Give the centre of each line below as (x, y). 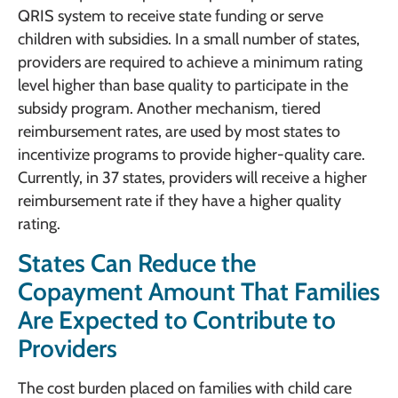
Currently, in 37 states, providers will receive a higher (192, 178)
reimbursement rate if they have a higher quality (179, 201)
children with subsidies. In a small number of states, (189, 40)
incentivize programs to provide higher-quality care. (191, 155)
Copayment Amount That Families (199, 291)
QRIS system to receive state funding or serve (171, 16)
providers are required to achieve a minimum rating (190, 63)
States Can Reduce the (137, 263)
